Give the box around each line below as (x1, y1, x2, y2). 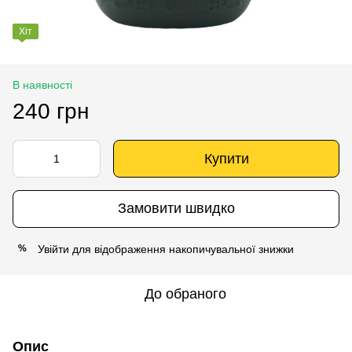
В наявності (13, 78, 72, 91)
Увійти (38, 242, 69, 255)
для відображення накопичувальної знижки (69, 242, 294, 255)
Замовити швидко (117, 200, 235, 217)
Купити (203, 150, 249, 167)
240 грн (13, 98, 89, 123)
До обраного (145, 285, 226, 302)
